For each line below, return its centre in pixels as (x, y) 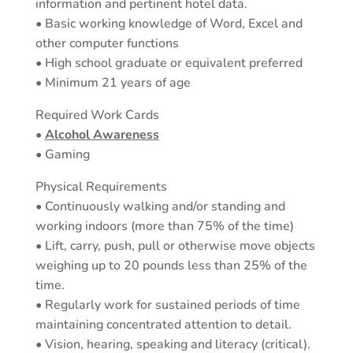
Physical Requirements (101, 187)
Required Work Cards (97, 115)
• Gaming (62, 154)
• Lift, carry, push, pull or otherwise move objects (175, 246)
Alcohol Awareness (102, 135)
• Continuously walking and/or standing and (160, 206)
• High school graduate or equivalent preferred (169, 63)
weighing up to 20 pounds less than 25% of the (171, 266)
